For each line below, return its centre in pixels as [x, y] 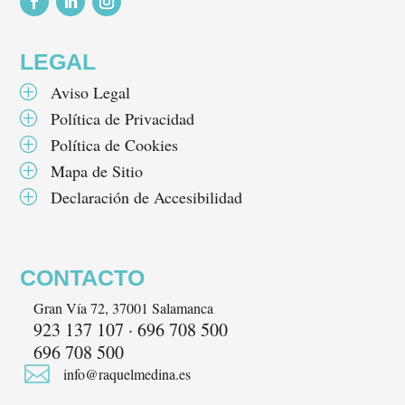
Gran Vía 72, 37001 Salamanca [124, 308]
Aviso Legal [91, 92]
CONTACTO [83, 277]
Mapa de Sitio [97, 170]
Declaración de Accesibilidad [147, 197]
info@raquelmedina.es [127, 374]
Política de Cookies [115, 144]
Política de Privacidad [123, 118]
